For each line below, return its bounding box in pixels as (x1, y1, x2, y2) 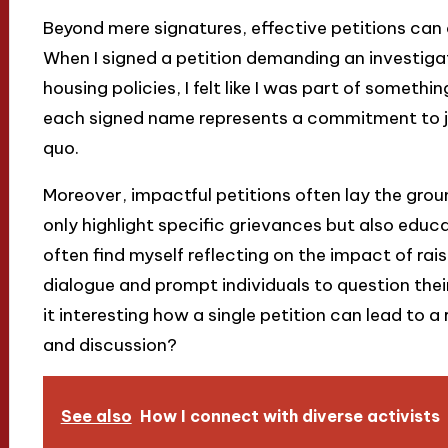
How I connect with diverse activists (139, 405, 440, 426)
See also (60, 405, 132, 426)
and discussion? (42, 333, 177, 356)
